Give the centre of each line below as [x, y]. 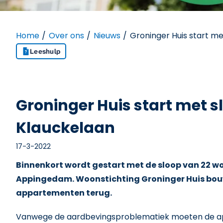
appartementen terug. [64, 193]
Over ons [66, 36]
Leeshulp [45, 51]
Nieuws [107, 36]
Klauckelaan [65, 128]
